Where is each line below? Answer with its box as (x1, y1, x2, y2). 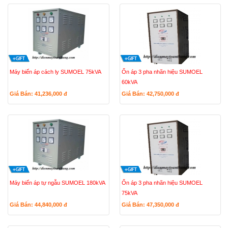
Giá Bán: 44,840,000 (10, 202, 64, 208)
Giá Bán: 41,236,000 (10, 91, 64, 97)
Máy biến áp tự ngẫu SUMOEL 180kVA (10, 180, 105, 186)
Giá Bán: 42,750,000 (121, 91, 176, 97)
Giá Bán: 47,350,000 (121, 202, 176, 208)
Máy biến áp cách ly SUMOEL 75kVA (10, 69, 101, 75)
